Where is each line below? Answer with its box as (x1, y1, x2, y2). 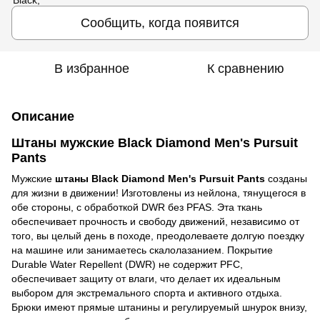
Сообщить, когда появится (81, 15, 239, 30)
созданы (265, 172, 307, 184)
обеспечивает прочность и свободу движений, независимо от (11, 215, 299, 227)
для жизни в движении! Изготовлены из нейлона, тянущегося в (11, 186, 306, 199)
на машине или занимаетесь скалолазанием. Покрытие (11, 244, 273, 256)
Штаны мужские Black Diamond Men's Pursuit (11, 135, 298, 150)
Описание (11, 109, 74, 124)
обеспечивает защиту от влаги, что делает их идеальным (11, 272, 281, 284)
